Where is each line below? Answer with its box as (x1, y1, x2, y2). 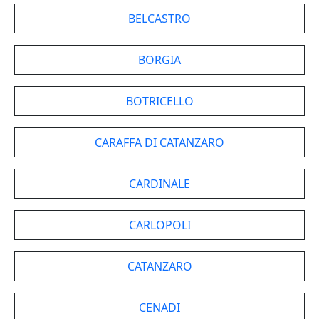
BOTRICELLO (125, 93, 194, 109)
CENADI (139, 300, 180, 315)
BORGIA (138, 52, 181, 68)
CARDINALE (129, 176, 190, 192)
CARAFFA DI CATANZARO (95, 135, 224, 150)
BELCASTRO (128, 11, 191, 26)
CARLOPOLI (128, 217, 191, 233)
